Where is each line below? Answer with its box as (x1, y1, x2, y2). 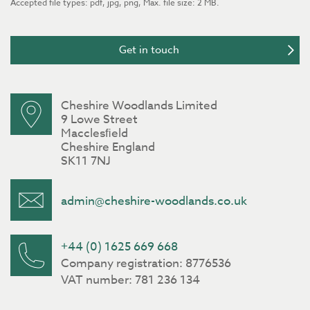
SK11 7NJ (61, 152, 111, 170)
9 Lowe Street (61, 110, 138, 128)
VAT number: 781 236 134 (61, 271, 200, 289)
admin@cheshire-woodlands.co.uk (61, 192, 247, 210)
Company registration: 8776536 (61, 254, 231, 272)
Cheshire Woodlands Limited (61, 96, 217, 114)
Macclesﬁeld (61, 124, 128, 142)
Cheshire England (61, 138, 155, 156)
